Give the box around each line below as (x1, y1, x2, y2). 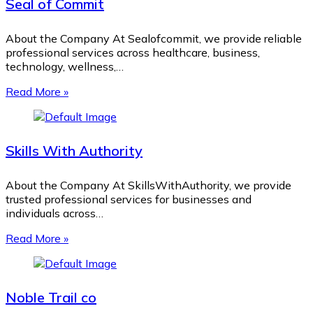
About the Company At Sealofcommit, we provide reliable (6, 31, 302, 45)
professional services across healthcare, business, (6, 45, 260, 59)
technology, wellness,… (6, 59, 124, 73)
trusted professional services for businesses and (6, 191, 252, 206)
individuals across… (6, 205, 103, 220)
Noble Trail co (6, 289, 96, 307)
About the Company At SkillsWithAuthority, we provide (6, 177, 291, 192)
